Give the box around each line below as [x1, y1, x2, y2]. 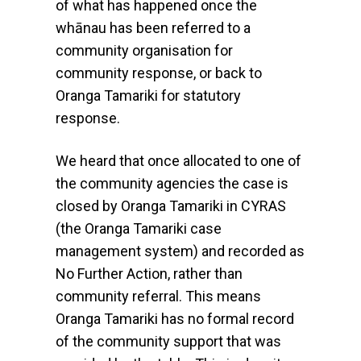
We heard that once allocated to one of [55, 152, 301, 170]
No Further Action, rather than [55, 265, 243, 283]
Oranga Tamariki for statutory [55, 87, 241, 105]
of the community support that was [55, 333, 281, 351]
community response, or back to [55, 64, 262, 82]
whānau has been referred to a [55, 19, 251, 37]
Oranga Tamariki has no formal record [55, 310, 294, 328]
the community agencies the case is [55, 175, 288, 193]
